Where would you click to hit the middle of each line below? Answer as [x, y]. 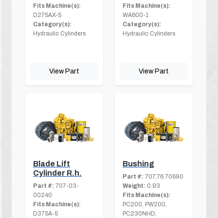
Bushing [138, 163]
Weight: [134, 186]
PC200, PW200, [145, 204]
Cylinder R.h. [57, 173]
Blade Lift [52, 163]
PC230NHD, [140, 213]
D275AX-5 [47, 15]
